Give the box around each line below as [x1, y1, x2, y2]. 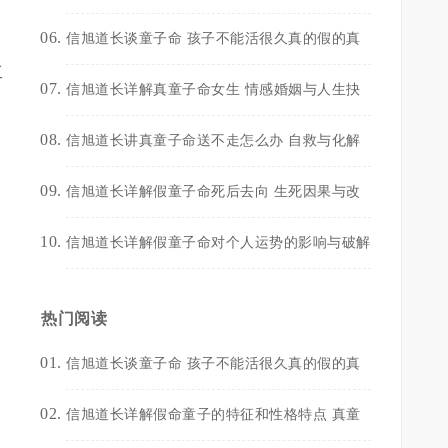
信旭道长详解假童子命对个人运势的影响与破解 [66, 235, 371, 250]
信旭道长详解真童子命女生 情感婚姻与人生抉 [66, 82, 361, 97]
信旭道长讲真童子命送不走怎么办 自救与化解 [66, 133, 361, 148]
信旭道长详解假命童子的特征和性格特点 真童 [66, 407, 361, 422]
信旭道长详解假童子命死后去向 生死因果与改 [66, 184, 361, 199]
